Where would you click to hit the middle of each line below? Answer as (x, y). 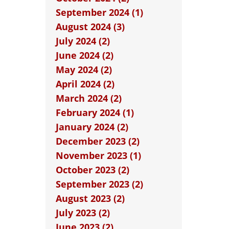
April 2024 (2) (85, 84)
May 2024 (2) (84, 70)
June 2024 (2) (84, 55)
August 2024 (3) (90, 27)
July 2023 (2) (83, 213)
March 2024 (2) (88, 98)
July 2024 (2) (83, 41)
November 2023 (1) (98, 155)
